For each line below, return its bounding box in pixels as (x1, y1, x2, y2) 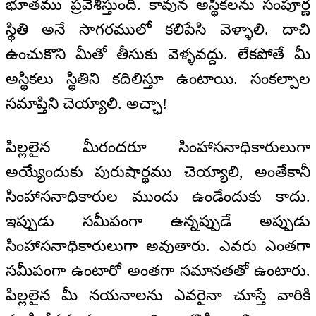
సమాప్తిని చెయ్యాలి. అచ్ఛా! (6, 94, 167, 112)
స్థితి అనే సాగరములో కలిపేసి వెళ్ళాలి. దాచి (6, 20, 310, 38)
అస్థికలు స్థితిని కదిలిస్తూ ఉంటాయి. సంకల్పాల (6, 69, 310, 87)
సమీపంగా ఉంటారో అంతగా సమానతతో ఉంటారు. (6, 262, 310, 280)
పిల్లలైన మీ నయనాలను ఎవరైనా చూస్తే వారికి (6, 286, 310, 305)
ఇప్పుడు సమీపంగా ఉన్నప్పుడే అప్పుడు (6, 212, 310, 231)
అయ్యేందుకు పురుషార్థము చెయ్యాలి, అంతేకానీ (6, 163, 310, 181)
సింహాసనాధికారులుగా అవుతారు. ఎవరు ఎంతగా (6, 237, 310, 255)
